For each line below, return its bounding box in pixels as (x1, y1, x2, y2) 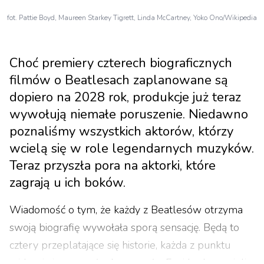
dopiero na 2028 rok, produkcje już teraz (9, 88, 241, 106)
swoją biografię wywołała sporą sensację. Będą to (9, 220, 239, 235)
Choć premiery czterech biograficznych (9, 54, 232, 72)
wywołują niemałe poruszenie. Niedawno (9, 105, 248, 123)
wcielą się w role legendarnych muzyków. (9, 140, 254, 157)
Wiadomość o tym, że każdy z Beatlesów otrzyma (9, 203, 243, 217)
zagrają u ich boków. (9, 174, 126, 192)
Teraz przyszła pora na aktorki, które (9, 157, 216, 174)
